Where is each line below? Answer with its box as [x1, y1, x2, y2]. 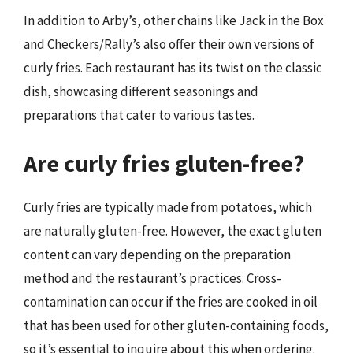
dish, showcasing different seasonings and [24, 82, 258, 100]
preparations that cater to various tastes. [24, 106, 255, 124]
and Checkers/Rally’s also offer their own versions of [24, 35, 314, 53]
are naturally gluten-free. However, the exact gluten [24, 222, 321, 240]
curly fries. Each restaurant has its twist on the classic [24, 58, 322, 76]
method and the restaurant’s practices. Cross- [24, 269, 281, 287]
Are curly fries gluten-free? [24, 148, 304, 178]
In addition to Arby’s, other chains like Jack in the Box [24, 11, 324, 29]
